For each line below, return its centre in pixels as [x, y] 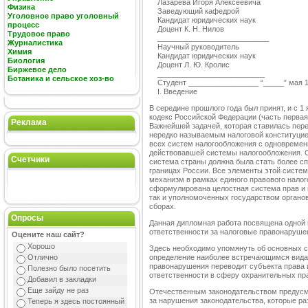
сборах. [163, 207]
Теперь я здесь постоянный [76, 301]
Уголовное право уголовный [63, 16]
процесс [23, 25]
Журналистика [35, 43]
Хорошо [42, 246]
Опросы [27, 218]
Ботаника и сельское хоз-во [61, 78]
